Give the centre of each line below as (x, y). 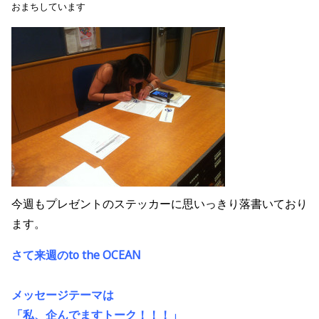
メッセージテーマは (63, 295)
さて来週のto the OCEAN (76, 255)
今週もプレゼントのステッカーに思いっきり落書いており (159, 204)
